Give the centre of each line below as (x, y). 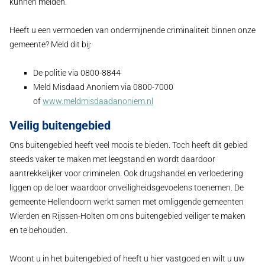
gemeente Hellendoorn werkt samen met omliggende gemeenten (127, 202)
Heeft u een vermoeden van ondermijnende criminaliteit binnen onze (132, 30)
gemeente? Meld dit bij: (51, 45)
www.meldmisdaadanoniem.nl (98, 101)
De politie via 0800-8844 (77, 73)
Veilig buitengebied (60, 125)
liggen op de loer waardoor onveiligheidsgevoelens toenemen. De (127, 188)
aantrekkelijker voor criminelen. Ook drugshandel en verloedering (126, 173)
